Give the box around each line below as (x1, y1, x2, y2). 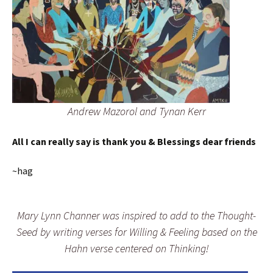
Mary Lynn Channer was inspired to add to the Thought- (17, 208, 256, 223)
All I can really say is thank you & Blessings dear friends (12, 135, 256, 148)
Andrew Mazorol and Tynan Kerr (67, 104, 206, 119)
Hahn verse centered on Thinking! (64, 241, 209, 256)
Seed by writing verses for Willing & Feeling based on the (16, 225, 257, 239)
